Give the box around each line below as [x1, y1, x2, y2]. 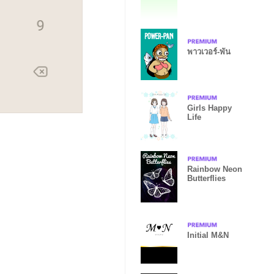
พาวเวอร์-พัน [187, 46, 231, 56]
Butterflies [187, 174, 226, 183]
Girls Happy [187, 103, 232, 113]
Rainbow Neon [187, 165, 242, 174]
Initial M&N [187, 230, 229, 240]
